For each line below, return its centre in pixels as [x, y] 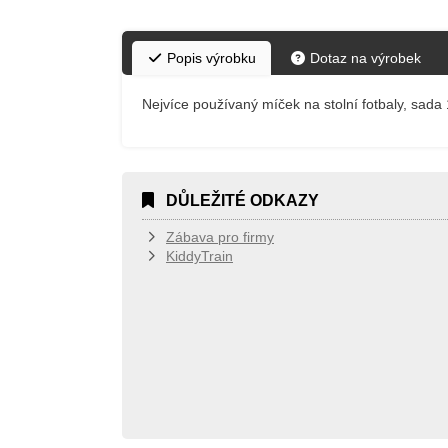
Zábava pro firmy [220, 237]
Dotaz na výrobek [363, 58]
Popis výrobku [209, 58]
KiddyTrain [199, 256]
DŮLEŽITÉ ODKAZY [242, 200]
